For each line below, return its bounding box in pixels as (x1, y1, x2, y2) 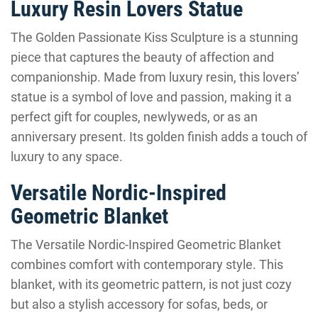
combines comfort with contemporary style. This (11, 257, 283, 272)
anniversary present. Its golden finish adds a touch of (11, 129, 307, 144)
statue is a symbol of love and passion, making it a (11, 89, 292, 104)
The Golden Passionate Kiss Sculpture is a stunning (11, 30, 298, 45)
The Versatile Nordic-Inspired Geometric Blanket (11, 237, 281, 252)
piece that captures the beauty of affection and (11, 50, 274, 65)
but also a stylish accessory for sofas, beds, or (11, 297, 268, 312)
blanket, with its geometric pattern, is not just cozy (11, 277, 292, 292)
